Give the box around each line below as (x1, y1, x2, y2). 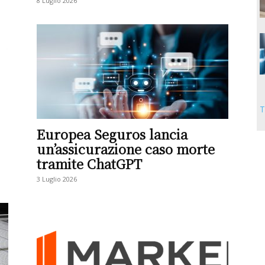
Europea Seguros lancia (37, 125, 188, 143)
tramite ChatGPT (37, 154, 142, 173)
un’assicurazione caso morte (37, 140, 215, 158)
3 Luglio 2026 (37, 174, 77, 183)
